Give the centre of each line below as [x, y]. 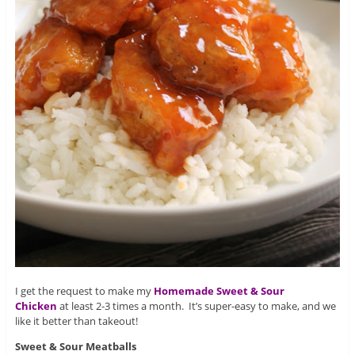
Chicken [36, 306]
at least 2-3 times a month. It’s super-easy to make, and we [196, 306]
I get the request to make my [84, 291]
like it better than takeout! [76, 321]
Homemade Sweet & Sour [219, 291]
